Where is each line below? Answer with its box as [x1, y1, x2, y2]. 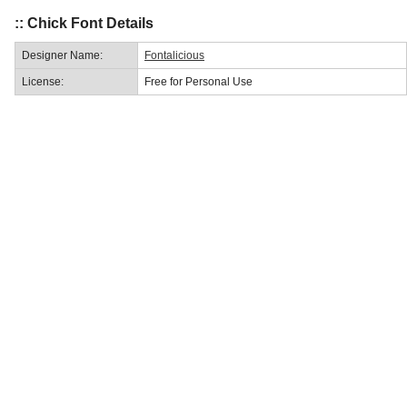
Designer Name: [22, 48, 103, 62]
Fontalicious [144, 48, 204, 62]
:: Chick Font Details [15, 15, 154, 31]
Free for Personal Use [144, 74, 253, 88]
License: [22, 74, 64, 88]
